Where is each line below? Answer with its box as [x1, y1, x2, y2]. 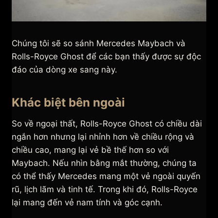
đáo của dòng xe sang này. [12, 65, 117, 75]
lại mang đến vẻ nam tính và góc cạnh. [12, 198, 163, 208]
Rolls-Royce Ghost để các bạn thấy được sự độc [12, 52, 201, 62]
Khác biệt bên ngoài [12, 95, 128, 110]
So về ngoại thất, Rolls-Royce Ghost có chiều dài [12, 119, 202, 129]
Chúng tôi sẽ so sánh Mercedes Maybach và [12, 38, 185, 49]
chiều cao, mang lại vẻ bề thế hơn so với [12, 145, 169, 155]
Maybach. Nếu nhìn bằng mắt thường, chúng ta [12, 158, 197, 168]
